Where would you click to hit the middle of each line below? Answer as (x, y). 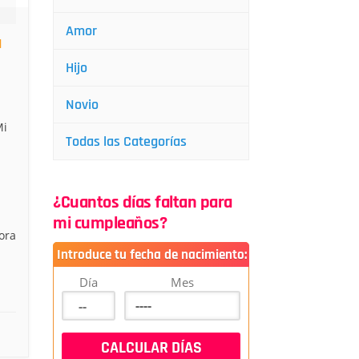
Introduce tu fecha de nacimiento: (152, 255)
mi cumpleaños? (110, 224)
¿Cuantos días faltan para (143, 203)
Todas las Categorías (126, 141)
